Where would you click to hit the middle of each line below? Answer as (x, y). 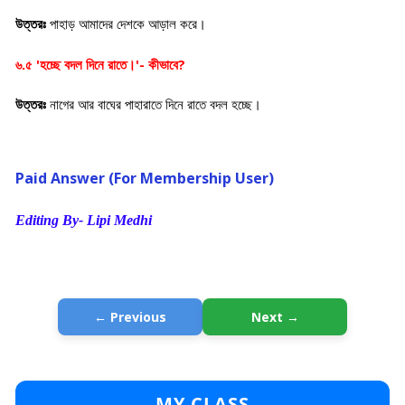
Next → (275, 317)
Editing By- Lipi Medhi (84, 220)
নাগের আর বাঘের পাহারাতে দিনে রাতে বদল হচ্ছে (151, 105)
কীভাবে (163, 65)
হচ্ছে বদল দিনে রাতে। (88, 65)
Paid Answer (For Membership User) (145, 178)
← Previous (130, 317)
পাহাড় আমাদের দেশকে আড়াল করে (123, 24)
